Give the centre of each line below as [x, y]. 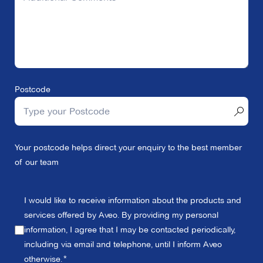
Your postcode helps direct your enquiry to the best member [128, 148]
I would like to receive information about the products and [133, 200]
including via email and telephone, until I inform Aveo [123, 245]
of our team [37, 162]
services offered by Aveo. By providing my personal [121, 215]
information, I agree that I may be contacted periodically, [130, 230]
